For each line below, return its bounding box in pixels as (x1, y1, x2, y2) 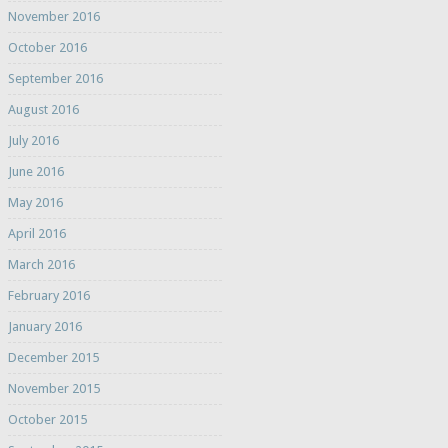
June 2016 (7, 164, 64, 180)
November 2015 (7, 381, 100, 397)
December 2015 (7, 350, 99, 366)
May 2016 (7, 195, 63, 211)
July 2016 (7, 133, 59, 149)
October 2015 (7, 412, 87, 428)
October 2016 (7, 40, 87, 56)
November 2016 (7, 9, 100, 25)
